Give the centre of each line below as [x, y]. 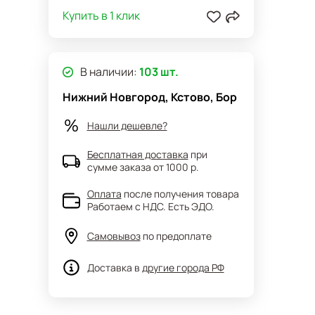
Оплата [104, 194]
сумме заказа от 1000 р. [143, 167]
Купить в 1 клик [101, 15]
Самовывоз [114, 236]
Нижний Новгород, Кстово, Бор [149, 97]
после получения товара [181, 194]
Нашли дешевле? [127, 125]
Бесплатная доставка [137, 154]
